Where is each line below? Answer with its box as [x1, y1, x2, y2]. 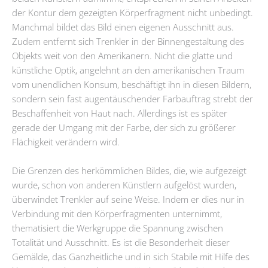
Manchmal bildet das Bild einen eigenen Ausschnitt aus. [12, 21, 234, 33]
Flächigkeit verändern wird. [12, 136, 120, 148]
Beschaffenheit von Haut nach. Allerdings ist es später [12, 107, 227, 120]
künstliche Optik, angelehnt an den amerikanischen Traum [12, 64, 244, 77]
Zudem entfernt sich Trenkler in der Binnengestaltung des [12, 35, 244, 48]
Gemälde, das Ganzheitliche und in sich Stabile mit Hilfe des [12, 250, 249, 263]
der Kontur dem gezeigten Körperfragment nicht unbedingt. [12, 7, 253, 19]
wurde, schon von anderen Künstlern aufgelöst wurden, [12, 178, 236, 191]
